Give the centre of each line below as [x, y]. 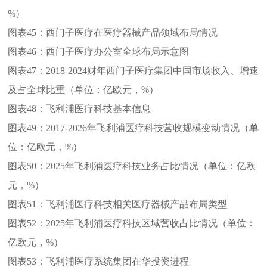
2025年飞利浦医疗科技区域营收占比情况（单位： [151, 223]
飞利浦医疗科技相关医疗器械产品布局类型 [137, 204]
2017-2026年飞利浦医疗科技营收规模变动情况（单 [153, 128]
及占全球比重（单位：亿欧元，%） [83, 89]
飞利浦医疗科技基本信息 [99, 108]
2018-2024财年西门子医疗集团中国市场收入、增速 [153, 70]
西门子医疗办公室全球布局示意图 [118, 51]
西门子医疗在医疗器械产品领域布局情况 [132, 32]
